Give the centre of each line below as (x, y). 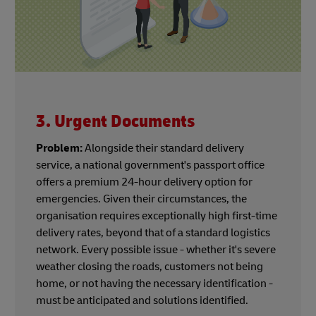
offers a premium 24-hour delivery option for (144, 182)
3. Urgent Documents (115, 122)
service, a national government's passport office (150, 165)
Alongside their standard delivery (163, 148)
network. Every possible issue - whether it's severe (156, 250)
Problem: (59, 148)
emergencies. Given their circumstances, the (141, 199)
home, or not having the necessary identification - (154, 284)
